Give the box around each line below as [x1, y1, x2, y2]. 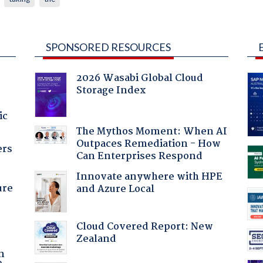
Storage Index [76, 82, 146, 99]
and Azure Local [76, 181, 154, 197]
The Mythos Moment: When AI [76, 123, 227, 140]
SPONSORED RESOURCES [45, 40, 171, 53]
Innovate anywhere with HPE [76, 168, 222, 185]
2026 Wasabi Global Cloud [76, 70, 203, 86]
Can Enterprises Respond [76, 148, 203, 164]
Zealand [76, 231, 116, 247]
